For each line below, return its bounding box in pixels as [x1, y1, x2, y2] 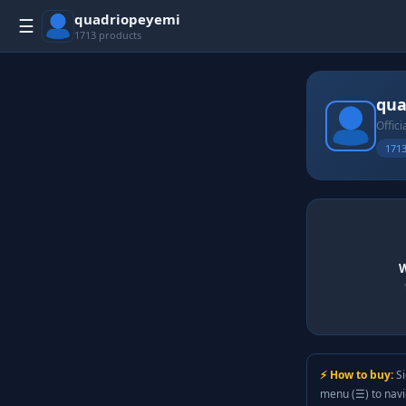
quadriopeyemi [74, 10, 180, 28]
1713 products [74, 28, 141, 42]
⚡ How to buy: [320, 367, 393, 382]
